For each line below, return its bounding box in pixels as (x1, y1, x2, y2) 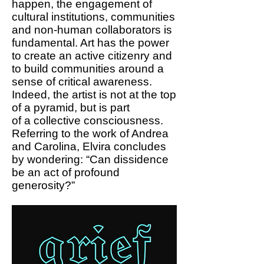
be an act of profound (12, 166, 120, 179)
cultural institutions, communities (12, 11, 175, 23)
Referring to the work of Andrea (12, 127, 169, 140)
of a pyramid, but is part (12, 101, 133, 114)
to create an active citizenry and (12, 49, 172, 62)
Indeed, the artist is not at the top (12, 88, 176, 101)
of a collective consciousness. (12, 114, 163, 127)
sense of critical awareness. (12, 75, 152, 88)
